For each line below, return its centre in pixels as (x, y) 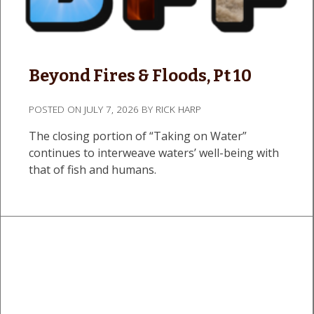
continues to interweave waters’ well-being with (154, 152)
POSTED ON (56, 109)
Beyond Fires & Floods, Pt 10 (140, 75)
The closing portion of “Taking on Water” (138, 136)
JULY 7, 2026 (111, 109)
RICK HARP (178, 109)
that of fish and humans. (93, 169)
